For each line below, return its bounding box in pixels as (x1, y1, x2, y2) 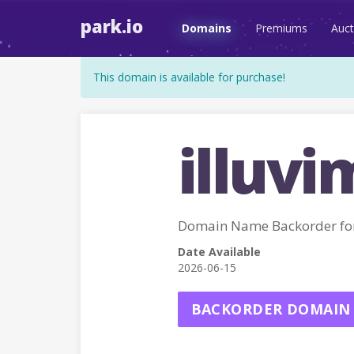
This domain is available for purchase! (93, 70, 285, 85)
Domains (182, 21, 232, 36)
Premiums (255, 21, 307, 36)
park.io (81, 14, 143, 38)
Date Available (177, 244, 261, 259)
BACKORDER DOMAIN (190, 299, 351, 318)
